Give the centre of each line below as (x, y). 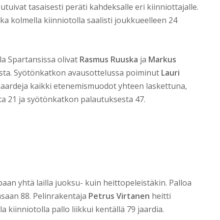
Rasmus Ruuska (109, 60)
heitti (160, 196)
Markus (162, 60)
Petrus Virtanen (119, 196)
